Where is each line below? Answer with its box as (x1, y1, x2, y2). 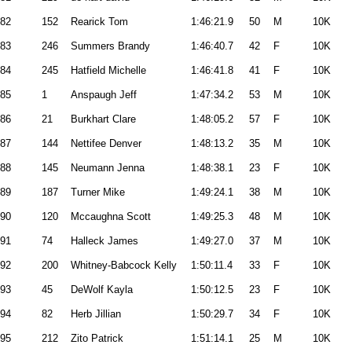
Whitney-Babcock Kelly (71, 259, 177, 271)
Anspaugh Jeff (71, 89, 137, 101)
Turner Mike (71, 186, 125, 198)
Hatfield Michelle (71, 64, 146, 76)
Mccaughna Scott (71, 211, 151, 222)
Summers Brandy (71, 40, 150, 52)
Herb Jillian (71, 308, 121, 320)
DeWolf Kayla (71, 284, 133, 295)
